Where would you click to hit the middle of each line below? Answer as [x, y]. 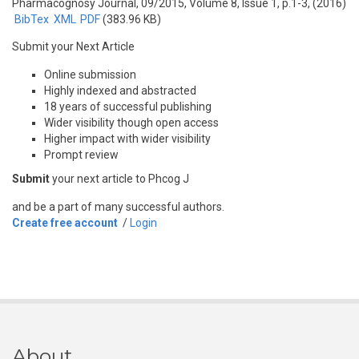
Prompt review [81, 155]
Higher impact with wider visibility [127, 139]
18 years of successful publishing [128, 107]
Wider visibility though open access [131, 123]
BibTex [31, 19]
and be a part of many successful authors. [118, 207]
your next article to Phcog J [119, 179]
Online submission [90, 75]
